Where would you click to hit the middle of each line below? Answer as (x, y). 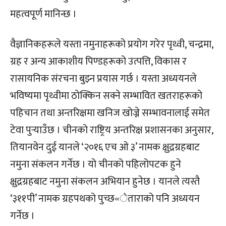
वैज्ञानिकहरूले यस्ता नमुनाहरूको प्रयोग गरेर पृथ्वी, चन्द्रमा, (111, 44)
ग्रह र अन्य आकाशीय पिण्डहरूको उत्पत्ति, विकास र (98, 61)
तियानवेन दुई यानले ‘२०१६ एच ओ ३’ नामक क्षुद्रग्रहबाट (105, 147)
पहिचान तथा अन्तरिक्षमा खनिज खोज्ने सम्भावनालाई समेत (110, 113)
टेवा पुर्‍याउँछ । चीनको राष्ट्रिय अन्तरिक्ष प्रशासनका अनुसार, (111, 130)
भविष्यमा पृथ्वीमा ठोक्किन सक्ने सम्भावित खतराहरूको (106, 96)
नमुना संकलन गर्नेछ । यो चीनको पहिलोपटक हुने (96, 164)
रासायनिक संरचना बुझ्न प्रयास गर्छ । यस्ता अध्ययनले (103, 78)
